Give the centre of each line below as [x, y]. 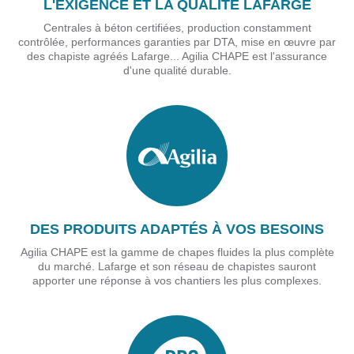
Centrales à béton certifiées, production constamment [177, 28]
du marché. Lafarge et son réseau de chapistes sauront [177, 267]
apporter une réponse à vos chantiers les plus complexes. [177, 281]
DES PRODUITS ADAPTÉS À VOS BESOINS [177, 230]
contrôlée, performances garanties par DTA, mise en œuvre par [177, 42]
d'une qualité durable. [177, 71]
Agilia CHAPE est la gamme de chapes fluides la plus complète [177, 252]
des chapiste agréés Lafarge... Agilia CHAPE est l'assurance [177, 56]
